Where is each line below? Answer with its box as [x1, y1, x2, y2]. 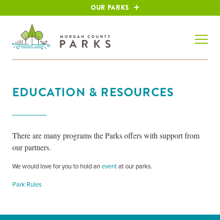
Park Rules [12, 181, 42, 189]
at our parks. [117, 163, 152, 170]
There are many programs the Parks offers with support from [12, 130, 199, 140]
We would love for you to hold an [12, 163, 102, 170]
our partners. [12, 142, 51, 152]
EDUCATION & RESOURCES [12, 83, 174, 101]
